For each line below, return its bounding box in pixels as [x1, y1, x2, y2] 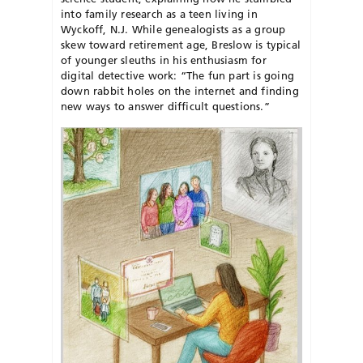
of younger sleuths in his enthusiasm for [61, 53, 267, 66]
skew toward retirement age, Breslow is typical [61, 37, 301, 51]
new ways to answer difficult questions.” [61, 99, 270, 113]
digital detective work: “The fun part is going [61, 68, 294, 82]
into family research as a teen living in [61, 6, 258, 20]
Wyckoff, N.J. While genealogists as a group [61, 22, 286, 36]
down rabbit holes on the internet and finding [61, 83, 299, 97]
